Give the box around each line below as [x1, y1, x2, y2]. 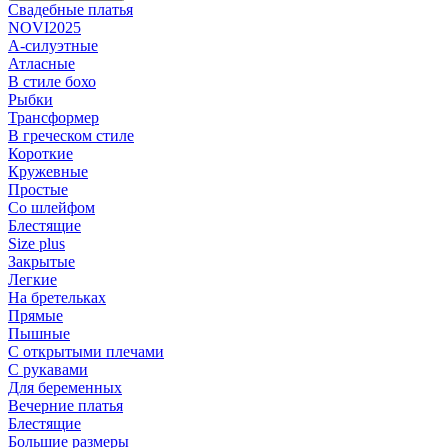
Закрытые [8, 253, 75, 270]
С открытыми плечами [8, 343, 164, 360]
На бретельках [8, 289, 106, 306]
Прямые [8, 307, 63, 324]
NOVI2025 [8, 19, 81, 36]
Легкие [8, 271, 57, 288]
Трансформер [8, 109, 99, 126]
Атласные [8, 55, 75, 72]
